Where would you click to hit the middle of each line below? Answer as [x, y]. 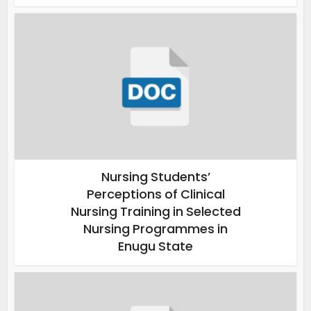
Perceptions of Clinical [155, 194]
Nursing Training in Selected [155, 211]
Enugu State [155, 246]
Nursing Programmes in [155, 228]
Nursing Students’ [155, 176]
